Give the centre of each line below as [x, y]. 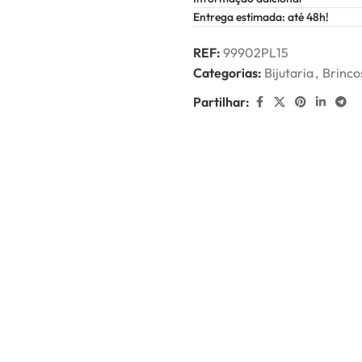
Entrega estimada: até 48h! [261, 17]
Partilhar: [221, 102]
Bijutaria [289, 73]
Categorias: [227, 73]
